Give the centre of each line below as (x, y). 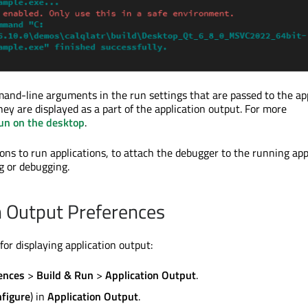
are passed (237, 95)
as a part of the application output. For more (183, 109)
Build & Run (65, 275)
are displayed (48, 109)
